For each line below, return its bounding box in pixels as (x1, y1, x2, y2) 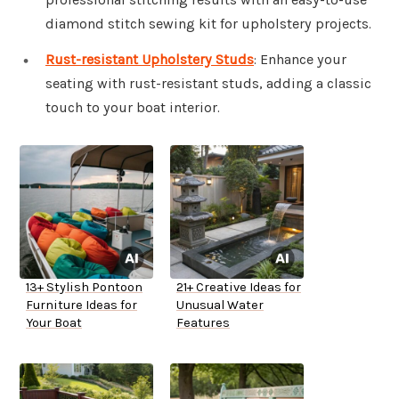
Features (176, 315, 230, 331)
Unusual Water (176, 297, 264, 313)
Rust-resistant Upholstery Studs (45, 51, 254, 69)
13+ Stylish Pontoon (26, 280, 142, 296)
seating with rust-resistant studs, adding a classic (45, 75, 371, 93)
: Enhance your (254, 51, 346, 69)
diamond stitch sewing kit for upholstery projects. (45, 15, 371, 33)
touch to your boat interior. (45, 99, 220, 117)
